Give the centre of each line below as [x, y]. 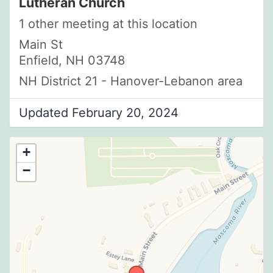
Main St [41, 45]
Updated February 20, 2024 [99, 113]
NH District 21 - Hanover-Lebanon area [131, 81]
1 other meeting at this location [108, 24]
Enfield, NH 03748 [72, 61]
